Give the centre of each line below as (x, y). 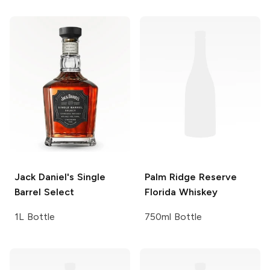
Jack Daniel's (44, 177)
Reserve (216, 177)
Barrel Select (44, 192)
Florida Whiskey (181, 192)
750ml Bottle (173, 216)
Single (89, 177)
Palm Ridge (170, 177)
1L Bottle (35, 216)
